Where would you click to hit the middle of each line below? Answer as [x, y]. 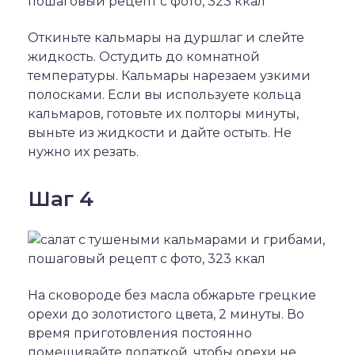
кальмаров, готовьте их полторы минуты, [163, 114]
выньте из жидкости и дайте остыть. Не [160, 133]
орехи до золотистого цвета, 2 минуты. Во [166, 314]
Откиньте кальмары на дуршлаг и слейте [166, 38]
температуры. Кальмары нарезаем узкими [169, 76]
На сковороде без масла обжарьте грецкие [172, 295]
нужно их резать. [83, 152]
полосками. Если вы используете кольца [164, 95]
